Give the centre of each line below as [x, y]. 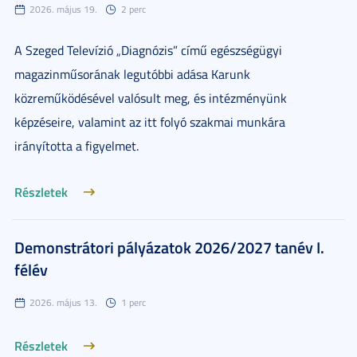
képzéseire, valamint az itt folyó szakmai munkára [150, 122]
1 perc [133, 302]
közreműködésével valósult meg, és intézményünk [151, 98]
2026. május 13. [63, 302]
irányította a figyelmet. [76, 146]
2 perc [133, 9]
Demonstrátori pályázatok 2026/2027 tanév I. [169, 247]
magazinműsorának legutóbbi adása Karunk [132, 74]
